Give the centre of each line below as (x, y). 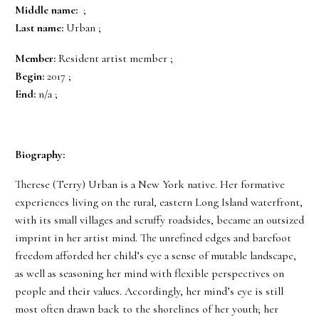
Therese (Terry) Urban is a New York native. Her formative (150, 185)
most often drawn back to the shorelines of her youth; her (147, 309)
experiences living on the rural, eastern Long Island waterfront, (159, 203)
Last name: (39, 28)
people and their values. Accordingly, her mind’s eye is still (149, 292)
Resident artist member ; (116, 58)
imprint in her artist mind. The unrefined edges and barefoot (153, 238)
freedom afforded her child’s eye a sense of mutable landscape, (156, 256)
